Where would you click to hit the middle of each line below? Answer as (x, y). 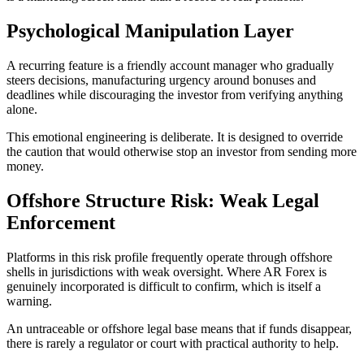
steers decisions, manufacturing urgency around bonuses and (161, 80)
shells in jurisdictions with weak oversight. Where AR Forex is (167, 271)
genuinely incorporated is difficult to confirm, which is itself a (164, 286)
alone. (22, 109)
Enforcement (61, 222)
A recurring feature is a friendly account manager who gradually (170, 65)
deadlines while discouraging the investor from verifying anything (175, 94)
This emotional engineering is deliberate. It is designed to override (175, 136)
